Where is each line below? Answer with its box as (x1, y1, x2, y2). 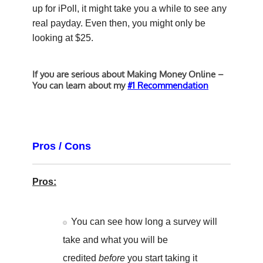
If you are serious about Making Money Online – (32, 68, 224, 80)
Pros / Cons (32, 140, 91, 152)
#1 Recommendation (127, 79, 208, 91)
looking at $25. (32, 32, 93, 43)
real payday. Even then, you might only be (32, 18, 205, 28)
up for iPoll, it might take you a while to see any (32, 3, 227, 14)
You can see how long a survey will (71, 216, 217, 227)
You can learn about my (32, 79, 127, 91)
